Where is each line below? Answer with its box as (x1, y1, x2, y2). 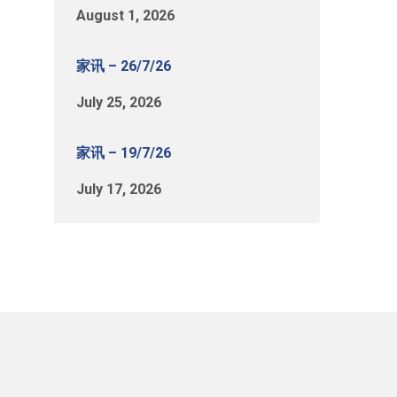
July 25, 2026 (76, 94, 161, 111)
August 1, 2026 (76, 7, 175, 24)
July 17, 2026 (76, 181, 161, 198)
